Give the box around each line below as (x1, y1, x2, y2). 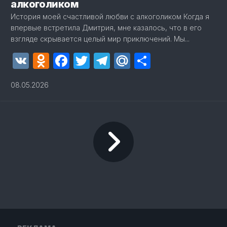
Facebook (69, 51, 144, 70)
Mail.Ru (130, 51, 186, 70)
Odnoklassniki (49, 51, 154, 70)
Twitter (90, 51, 141, 70)
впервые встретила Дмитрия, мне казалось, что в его (11, 23, 202, 32)
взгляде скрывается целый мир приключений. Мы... (11, 34, 190, 43)
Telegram (110, 51, 182, 70)
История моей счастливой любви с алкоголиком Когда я (11, 12, 209, 21)
